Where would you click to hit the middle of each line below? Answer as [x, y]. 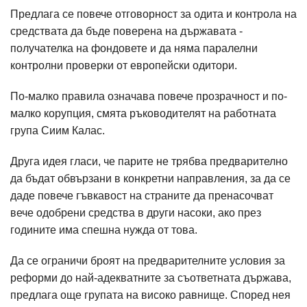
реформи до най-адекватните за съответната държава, [151, 278]
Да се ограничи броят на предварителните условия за [148, 261]
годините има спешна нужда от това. [104, 230]
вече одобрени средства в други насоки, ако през [136, 213]
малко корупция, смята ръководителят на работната [143, 113]
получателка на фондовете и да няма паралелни [134, 48]
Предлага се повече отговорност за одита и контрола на [153, 14]
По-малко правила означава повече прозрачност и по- [149, 96]
